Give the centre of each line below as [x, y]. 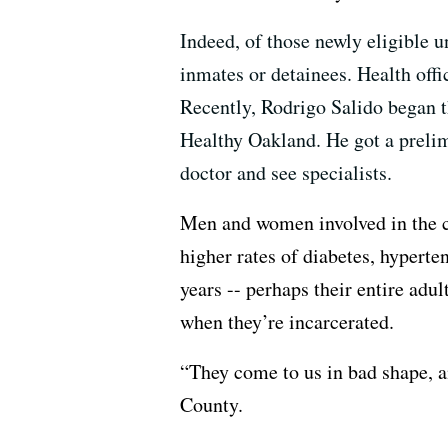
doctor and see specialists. [286, 172]
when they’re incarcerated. [287, 321]
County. [211, 404]
